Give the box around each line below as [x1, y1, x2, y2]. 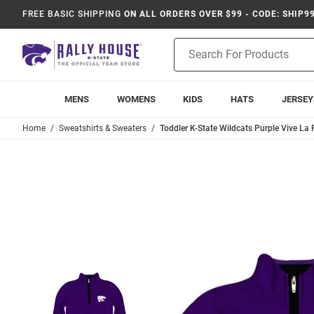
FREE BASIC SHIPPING [22, 9, 122, 19]
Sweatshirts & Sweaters [59, 123, 146, 133]
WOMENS [116, 94, 156, 104]
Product [174, 39, 209, 50]
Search [174, 54, 204, 65]
